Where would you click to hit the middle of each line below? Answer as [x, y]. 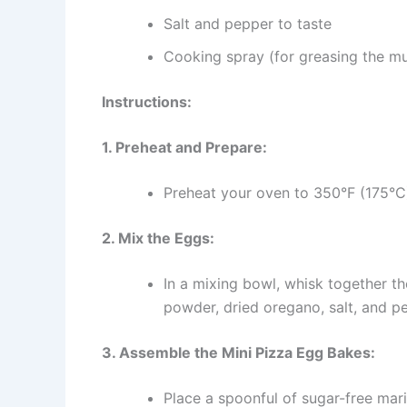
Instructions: [147, 102]
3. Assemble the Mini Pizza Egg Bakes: [238, 353]
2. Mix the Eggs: [158, 238]
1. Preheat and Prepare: [184, 148]
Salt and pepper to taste [248, 24]
